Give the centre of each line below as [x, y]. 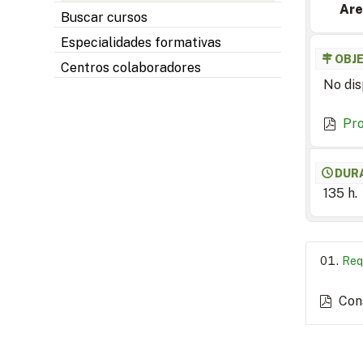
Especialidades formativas [141, 43]
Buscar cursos [104, 17]
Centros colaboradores [131, 68]
